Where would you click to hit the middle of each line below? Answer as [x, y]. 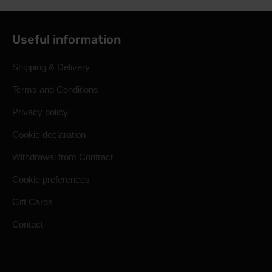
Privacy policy [40, 112]
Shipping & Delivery [51, 67]
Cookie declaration [49, 134]
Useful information [66, 39]
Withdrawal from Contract [63, 157]
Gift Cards [32, 202]
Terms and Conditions [55, 90]
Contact [28, 224]
